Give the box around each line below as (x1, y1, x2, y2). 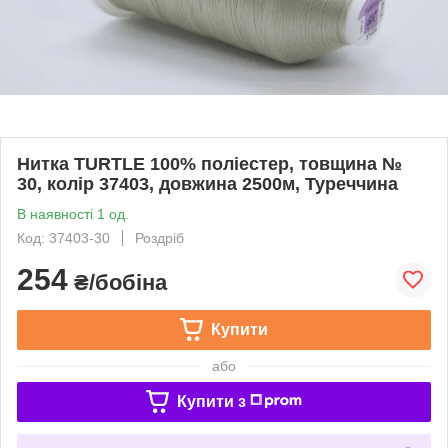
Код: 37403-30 (17, 229, 110, 246)
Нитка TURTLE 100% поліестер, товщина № (17, 153, 402, 174)
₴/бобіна (68, 269, 167, 295)
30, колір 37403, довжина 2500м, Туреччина (17, 173, 398, 194)
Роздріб (135, 229, 184, 246)
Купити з (176, 392, 246, 410)
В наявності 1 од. (17, 205, 129, 222)
